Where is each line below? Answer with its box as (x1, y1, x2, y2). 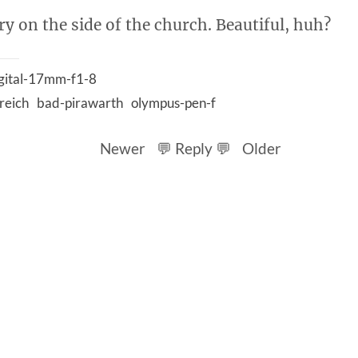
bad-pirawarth (37, 94, 123, 111)
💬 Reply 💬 (156, 139, 231, 157)
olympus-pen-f (131, 94, 216, 111)
